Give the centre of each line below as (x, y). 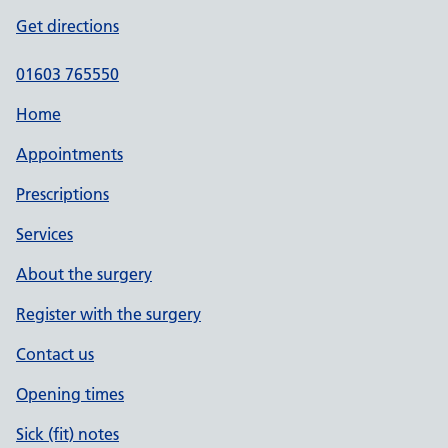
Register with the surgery (108, 314)
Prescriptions (62, 194)
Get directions (67, 26)
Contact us (55, 354)
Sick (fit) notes (67, 434)
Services (44, 234)
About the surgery (84, 274)
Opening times (70, 394)
